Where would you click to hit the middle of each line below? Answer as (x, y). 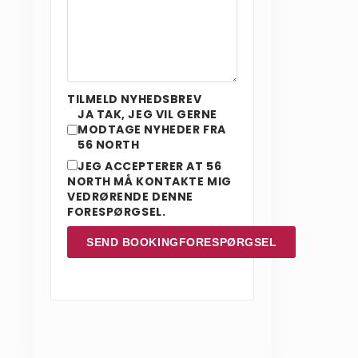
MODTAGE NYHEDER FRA (152, 129)
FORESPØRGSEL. (117, 211)
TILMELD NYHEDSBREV (135, 99)
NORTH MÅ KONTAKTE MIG (149, 181)
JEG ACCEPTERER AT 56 (150, 166)
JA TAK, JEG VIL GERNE (147, 114)
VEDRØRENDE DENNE (130, 196)
